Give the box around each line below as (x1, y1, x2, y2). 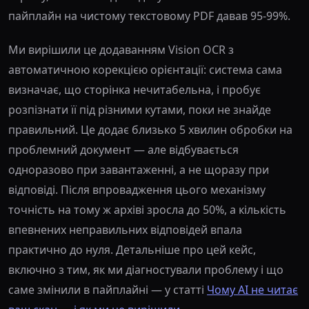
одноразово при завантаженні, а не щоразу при (8, 162, 269, 178)
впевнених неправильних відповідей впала (8, 222, 242, 238)
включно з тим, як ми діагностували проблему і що (8, 262, 283, 278)
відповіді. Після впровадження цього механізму (8, 182, 266, 198)
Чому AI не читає (207, 282, 298, 298)
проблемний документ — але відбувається (8, 142, 239, 158)
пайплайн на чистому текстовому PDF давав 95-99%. (8, 8, 290, 24)
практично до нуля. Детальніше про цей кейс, (8, 242, 256, 258)
